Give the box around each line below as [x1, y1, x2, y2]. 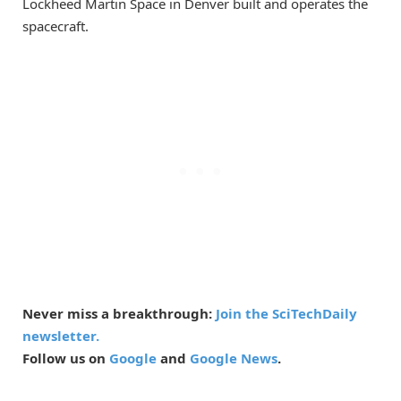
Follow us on [22, 349, 109, 368]
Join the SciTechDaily [216, 304, 357, 323]
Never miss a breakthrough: [22, 304, 216, 323]
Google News [190, 349, 277, 368]
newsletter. [22, 327, 99, 346]
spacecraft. [22, 17, 89, 36]
